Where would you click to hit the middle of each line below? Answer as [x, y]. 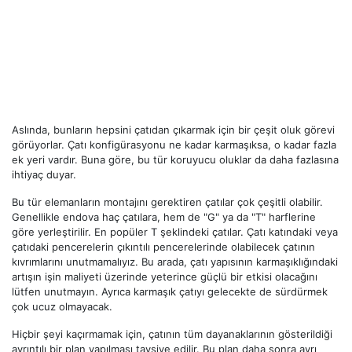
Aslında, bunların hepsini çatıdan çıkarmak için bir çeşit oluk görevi [173, 130]
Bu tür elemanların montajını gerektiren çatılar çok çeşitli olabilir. [167, 202]
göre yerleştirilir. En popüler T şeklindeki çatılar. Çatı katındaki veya [175, 232]
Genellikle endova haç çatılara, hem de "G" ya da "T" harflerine [164, 217]
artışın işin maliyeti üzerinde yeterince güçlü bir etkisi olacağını [165, 277]
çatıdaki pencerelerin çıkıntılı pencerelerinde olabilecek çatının [163, 247]
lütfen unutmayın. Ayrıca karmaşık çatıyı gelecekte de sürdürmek [170, 292]
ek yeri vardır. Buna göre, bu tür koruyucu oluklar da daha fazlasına [175, 160]
